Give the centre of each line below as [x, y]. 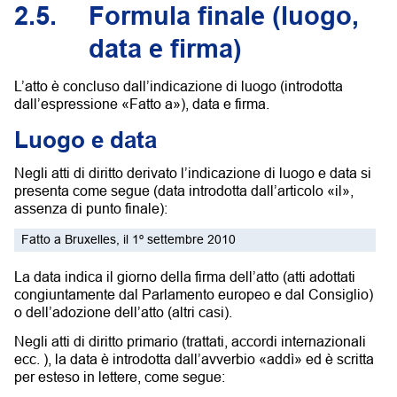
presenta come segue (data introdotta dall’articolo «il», [184, 190]
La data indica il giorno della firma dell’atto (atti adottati [185, 277]
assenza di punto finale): [91, 208]
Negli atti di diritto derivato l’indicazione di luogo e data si [193, 172]
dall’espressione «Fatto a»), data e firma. [142, 103]
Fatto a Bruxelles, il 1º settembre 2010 [128, 239]
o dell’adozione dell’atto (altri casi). [123, 312]
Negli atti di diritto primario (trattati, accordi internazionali [190, 341]
